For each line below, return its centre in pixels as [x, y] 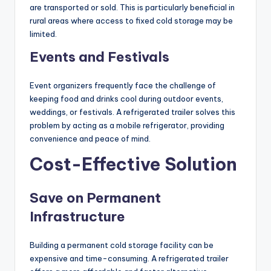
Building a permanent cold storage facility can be [122, 245]
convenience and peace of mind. [90, 139]
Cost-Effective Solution [133, 165]
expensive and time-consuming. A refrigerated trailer [129, 259]
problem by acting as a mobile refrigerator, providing [127, 126]
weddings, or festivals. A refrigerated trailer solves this [132, 112]
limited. [43, 34]
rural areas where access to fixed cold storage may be [131, 21]
